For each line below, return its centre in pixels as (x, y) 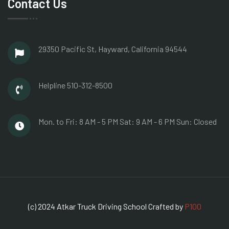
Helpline (53, 85)
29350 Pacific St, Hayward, (85, 49)
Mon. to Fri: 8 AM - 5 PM (79, 121)
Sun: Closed (197, 121)
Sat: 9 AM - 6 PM (148, 121)
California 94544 (159, 49)
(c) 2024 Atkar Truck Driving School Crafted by (106, 206)
